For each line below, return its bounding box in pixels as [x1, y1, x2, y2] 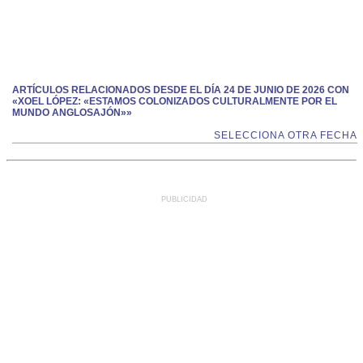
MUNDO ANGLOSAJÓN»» [12, 107, 132, 118]
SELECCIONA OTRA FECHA [214, 130, 357, 141]
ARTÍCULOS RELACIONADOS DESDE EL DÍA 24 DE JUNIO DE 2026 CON [12, 84, 349, 96]
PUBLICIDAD [161, 195, 207, 203]
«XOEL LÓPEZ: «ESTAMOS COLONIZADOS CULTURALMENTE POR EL [12, 96, 337, 107]
